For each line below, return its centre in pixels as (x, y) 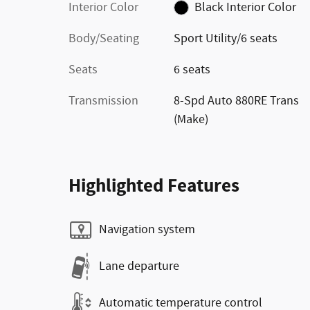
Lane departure (139, 266)
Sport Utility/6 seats (225, 38)
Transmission (103, 101)
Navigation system (147, 230)
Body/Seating (104, 38)
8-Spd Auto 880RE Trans (236, 101)
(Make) (191, 119)
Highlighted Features (154, 186)
